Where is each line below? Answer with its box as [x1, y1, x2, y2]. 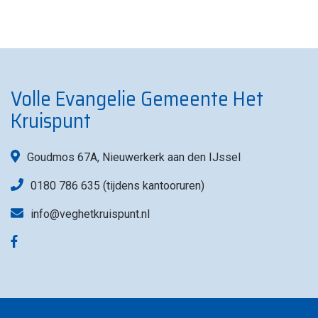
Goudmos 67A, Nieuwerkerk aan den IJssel [27, 150, 241, 164]
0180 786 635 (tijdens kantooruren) [30, 178, 204, 192]
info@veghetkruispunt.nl [30, 207, 150, 221]
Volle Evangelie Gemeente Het [11, 82, 263, 115]
